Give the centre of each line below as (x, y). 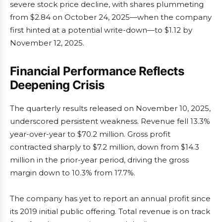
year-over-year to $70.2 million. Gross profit (90, 134)
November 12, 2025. (47, 43)
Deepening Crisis (57, 85)
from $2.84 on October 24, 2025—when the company (111, 17)
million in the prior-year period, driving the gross (99, 160)
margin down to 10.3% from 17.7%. (73, 173)
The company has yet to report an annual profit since (110, 198)
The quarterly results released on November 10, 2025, (110, 108)
